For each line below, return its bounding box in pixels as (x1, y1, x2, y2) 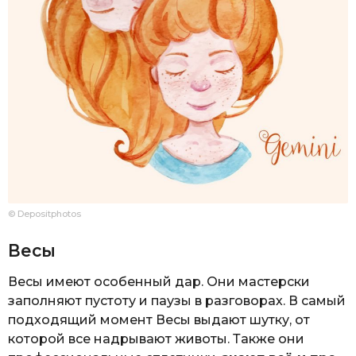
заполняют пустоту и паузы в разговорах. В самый (8, 292, 346, 308)
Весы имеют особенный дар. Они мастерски (8, 273, 310, 289)
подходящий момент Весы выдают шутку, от (8, 311, 310, 327)
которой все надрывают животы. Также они (8, 331, 304, 346)
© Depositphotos (8, 208, 81, 220)
